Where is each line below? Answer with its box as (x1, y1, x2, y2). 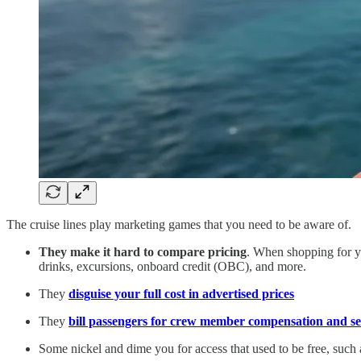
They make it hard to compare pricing (39, 244, 247, 259)
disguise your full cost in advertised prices (68, 286, 294, 301)
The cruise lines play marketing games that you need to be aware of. (6, 217, 351, 231)
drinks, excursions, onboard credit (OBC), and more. (39, 259, 306, 273)
